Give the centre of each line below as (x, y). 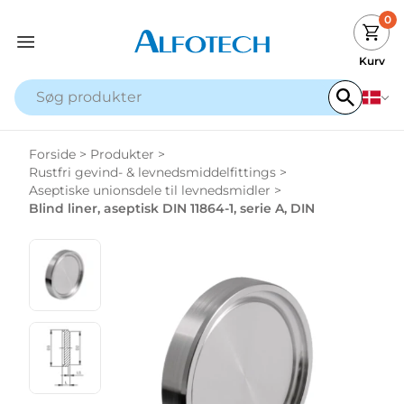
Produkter (122, 154)
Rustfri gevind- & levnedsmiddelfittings (152, 172)
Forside (52, 154)
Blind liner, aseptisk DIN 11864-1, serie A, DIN (172, 208)
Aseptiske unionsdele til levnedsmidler (150, 190)
